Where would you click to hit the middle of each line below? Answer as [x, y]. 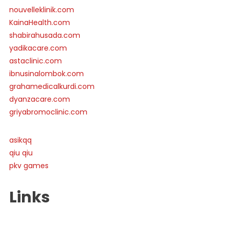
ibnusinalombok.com [46, 74]
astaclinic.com [35, 61]
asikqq [20, 140]
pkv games [29, 166]
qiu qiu [21, 153]
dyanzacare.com [39, 99]
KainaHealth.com [39, 23]
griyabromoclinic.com [48, 112]
